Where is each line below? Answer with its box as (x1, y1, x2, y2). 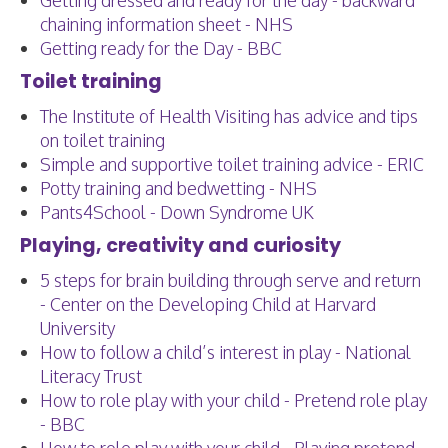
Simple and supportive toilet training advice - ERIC (40, 153, 424, 175)
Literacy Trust (40, 365, 142, 387)
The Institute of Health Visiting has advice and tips (40, 105, 418, 127)
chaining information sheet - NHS (40, 13, 293, 35)
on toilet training (40, 129, 165, 151)
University (40, 317, 115, 339)
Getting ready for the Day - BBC (40, 37, 282, 59)
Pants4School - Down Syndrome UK (40, 201, 314, 223)
